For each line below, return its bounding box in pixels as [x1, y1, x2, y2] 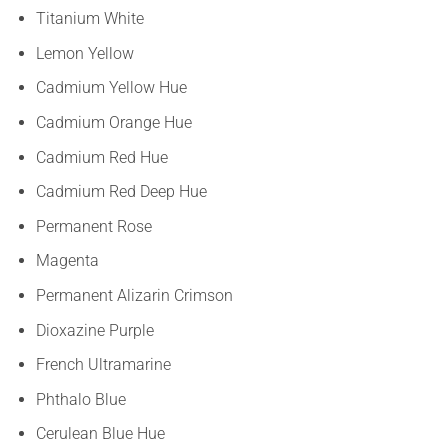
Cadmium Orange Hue [35, 112, 192, 132]
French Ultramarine [35, 355, 171, 375]
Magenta [35, 251, 99, 271]
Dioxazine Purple [35, 320, 154, 340]
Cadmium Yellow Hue [35, 78, 187, 98]
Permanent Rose [35, 216, 152, 236]
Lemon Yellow [35, 43, 134, 63]
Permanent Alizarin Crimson [35, 285, 233, 305]
